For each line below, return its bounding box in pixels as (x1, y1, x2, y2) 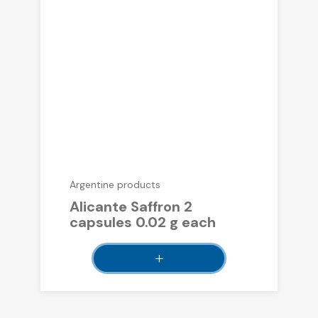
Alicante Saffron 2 (69, 197, 192, 216)
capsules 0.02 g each (69, 213, 216, 232)
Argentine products (69, 178, 160, 192)
